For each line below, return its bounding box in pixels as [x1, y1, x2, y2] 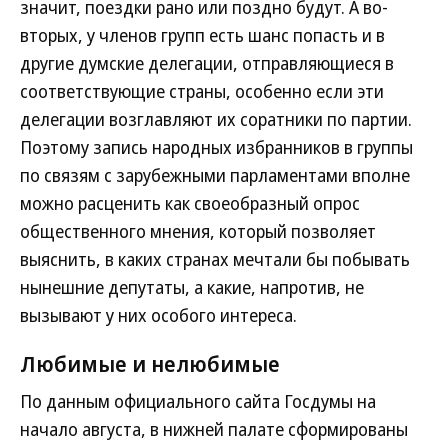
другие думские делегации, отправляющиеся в [20, 51, 394, 75]
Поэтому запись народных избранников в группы [20, 135, 413, 159]
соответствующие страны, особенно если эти [20, 79, 384, 103]
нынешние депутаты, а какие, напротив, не [20, 275, 364, 299]
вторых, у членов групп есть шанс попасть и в [20, 23, 385, 47]
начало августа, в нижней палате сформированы [20, 417, 408, 441]
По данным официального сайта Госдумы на [20, 389, 376, 413]
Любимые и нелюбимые [20, 348, 280, 378]
